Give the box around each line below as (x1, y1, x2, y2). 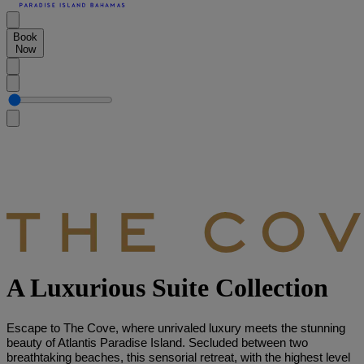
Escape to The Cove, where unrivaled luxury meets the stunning (6, 321, 345, 335)
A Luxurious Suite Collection (6, 273, 328, 303)
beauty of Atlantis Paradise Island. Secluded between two (6, 336, 308, 349)
